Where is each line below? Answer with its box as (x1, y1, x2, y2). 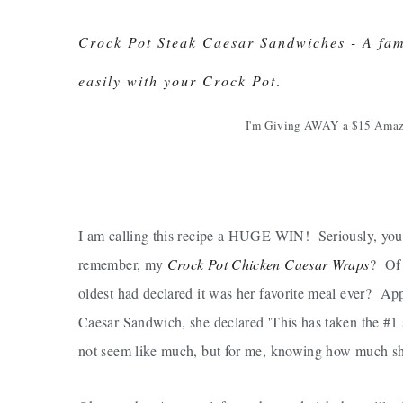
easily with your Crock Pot (78, 70, 276, 90)
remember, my (78, 254, 167, 273)
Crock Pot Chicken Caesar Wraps (166, 254, 370, 273)
